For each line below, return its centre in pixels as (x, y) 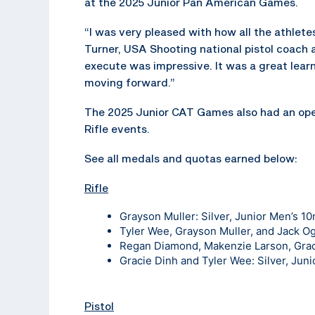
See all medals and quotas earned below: (191, 158)
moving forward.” (130, 82)
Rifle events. (117, 128)
